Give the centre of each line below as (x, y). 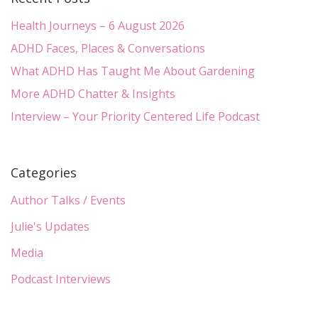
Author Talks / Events (68, 201)
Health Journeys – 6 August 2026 (98, 26)
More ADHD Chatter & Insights (93, 94)
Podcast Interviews (61, 279)
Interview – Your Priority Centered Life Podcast (135, 117)
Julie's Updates (50, 227)
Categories (44, 173)
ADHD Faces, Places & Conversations (108, 49)
